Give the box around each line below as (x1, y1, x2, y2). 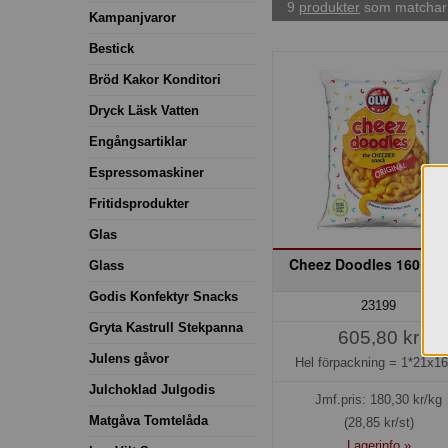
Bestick (89, 40, 134, 56)
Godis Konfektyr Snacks (89, 288, 238, 304)
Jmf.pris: (315, 391, 371, 407)
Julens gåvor (89, 350, 169, 366)
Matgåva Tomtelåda (89, 412, 208, 428)
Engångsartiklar (89, 133, 187, 149)
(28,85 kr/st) (343, 414, 414, 430)
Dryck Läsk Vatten (89, 102, 199, 118)
